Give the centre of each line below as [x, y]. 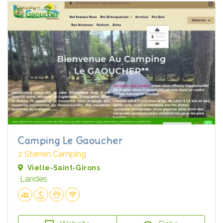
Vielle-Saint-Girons [64, 167]
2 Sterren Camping [52, 154]
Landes [34, 179]
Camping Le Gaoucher [70, 140]
